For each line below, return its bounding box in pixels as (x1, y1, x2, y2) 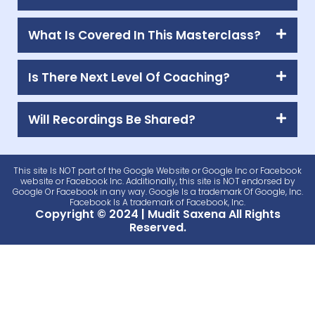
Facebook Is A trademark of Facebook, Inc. (70, 195, 245, 208)
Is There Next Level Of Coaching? (28, 68, 230, 86)
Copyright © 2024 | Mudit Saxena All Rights (34, 205, 281, 222)
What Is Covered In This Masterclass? (28, 26, 261, 44)
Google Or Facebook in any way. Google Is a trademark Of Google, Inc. (12, 185, 303, 198)
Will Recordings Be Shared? (28, 110, 195, 128)
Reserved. (129, 219, 186, 236)
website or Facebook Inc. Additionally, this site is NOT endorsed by (20, 174, 295, 187)
